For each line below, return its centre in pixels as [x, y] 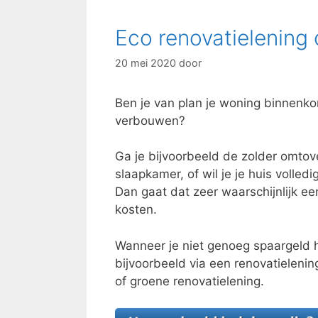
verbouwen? [150, 120]
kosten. [136, 210]
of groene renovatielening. [190, 281]
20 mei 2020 [146, 62]
